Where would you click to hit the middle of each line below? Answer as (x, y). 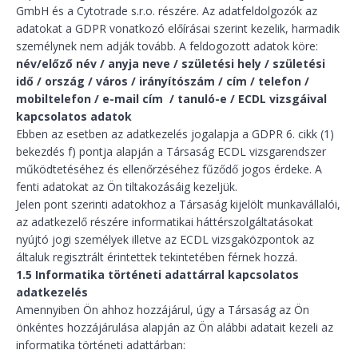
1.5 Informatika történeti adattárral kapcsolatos (157, 274)
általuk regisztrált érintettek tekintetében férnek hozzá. (157, 257)
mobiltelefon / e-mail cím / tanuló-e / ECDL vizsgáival (171, 99)
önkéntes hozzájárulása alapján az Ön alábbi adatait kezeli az (175, 327)
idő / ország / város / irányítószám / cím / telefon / (163, 81)
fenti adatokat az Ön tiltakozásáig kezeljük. (127, 187)
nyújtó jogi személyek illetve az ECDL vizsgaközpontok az (165, 239)
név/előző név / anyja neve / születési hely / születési (171, 64)
